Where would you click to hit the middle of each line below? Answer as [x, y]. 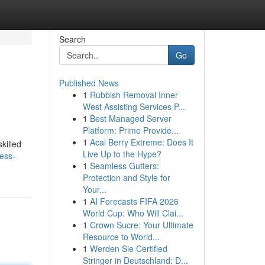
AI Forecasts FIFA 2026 [134, 201]
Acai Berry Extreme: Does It [141, 142]
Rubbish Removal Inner [134, 95]
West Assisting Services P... [134, 106]
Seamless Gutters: [124, 166]
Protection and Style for [126, 177]
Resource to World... [121, 237]
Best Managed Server [130, 118]
